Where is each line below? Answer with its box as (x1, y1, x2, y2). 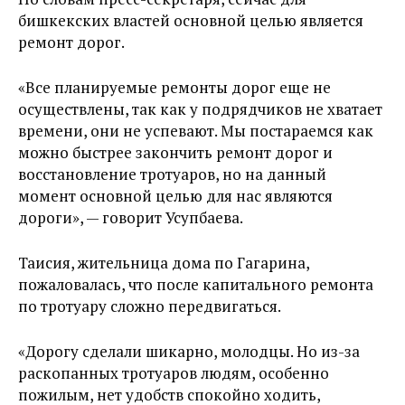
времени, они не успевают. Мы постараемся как (18, 119, 373, 141)
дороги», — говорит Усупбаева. (18, 206, 243, 228)
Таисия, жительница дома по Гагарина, (18, 251, 309, 273)
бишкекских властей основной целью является (18, 9, 363, 31)
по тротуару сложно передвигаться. (18, 295, 281, 316)
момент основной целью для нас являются (18, 184, 333, 206)
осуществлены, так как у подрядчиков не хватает (18, 98, 382, 119)
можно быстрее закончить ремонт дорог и (18, 141, 333, 163)
